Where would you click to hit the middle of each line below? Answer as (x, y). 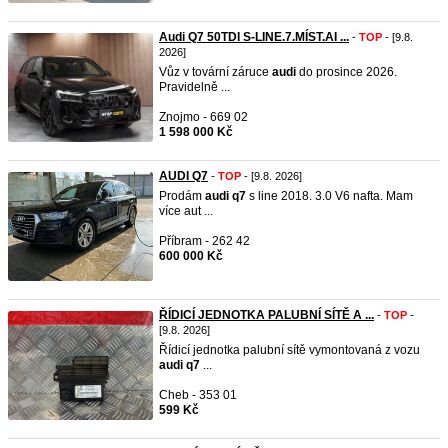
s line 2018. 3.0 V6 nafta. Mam (329, 196)
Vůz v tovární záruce (215, 72)
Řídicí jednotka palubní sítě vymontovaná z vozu (289, 350)
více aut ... (186, 211)
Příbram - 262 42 (204, 241)
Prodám (182, 196)
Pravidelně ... (194, 87)
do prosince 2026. (346, 72)
